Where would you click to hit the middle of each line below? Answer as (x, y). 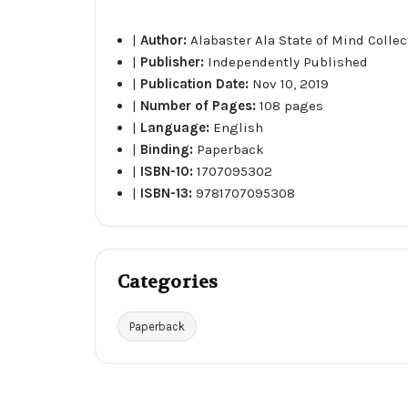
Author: (166, 40)
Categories (168, 281)
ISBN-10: (169, 171)
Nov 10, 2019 (291, 83)
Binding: (169, 149)
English (239, 127)
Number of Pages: (200, 105)
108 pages (292, 105)
